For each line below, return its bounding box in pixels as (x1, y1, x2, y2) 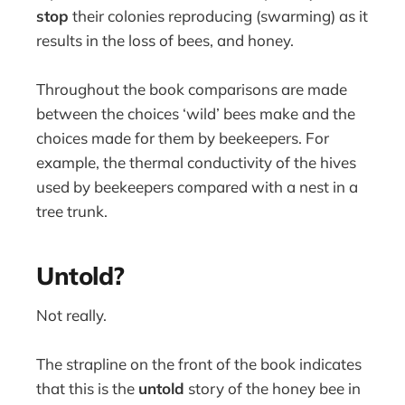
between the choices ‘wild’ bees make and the (36, 103, 356, 123)
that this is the (36, 379, 139, 399)
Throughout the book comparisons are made (36, 79, 348, 99)
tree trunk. (36, 201, 108, 221)
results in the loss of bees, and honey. (36, 30, 295, 50)
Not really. (36, 305, 108, 325)
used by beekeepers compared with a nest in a (36, 176, 359, 196)
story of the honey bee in (184, 379, 362, 399)
